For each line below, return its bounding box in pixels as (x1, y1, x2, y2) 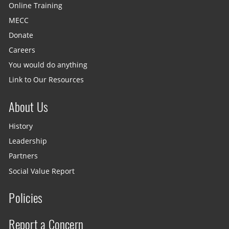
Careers (9, 45, 36, 55)
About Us (9, 98, 49, 115)
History (9, 121, 33, 131)
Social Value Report (9, 166, 75, 176)
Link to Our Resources (9, 75, 84, 84)
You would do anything (9, 60, 88, 70)
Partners (9, 151, 38, 161)
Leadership (9, 136, 48, 146)
